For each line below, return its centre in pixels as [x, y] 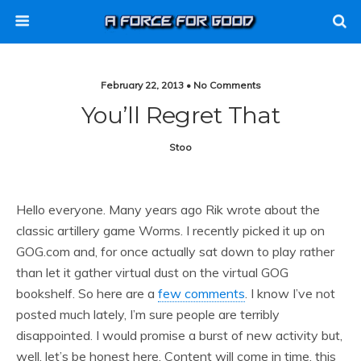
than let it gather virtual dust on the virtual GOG [152, 272]
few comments [201, 293]
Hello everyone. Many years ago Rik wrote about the [168, 210]
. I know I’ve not [290, 293]
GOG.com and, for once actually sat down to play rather [175, 251]
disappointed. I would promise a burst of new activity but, [179, 335]
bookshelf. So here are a [87, 293]
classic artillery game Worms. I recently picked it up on [170, 230]
